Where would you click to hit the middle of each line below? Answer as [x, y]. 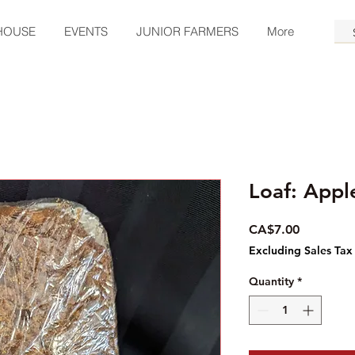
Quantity [271, 282]
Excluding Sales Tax [301, 251]
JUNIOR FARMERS [187, 31]
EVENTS [86, 31]
